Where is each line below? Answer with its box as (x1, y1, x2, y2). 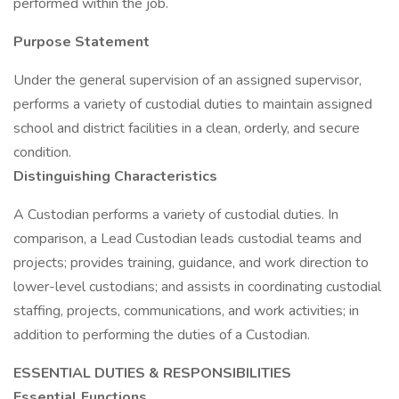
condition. (13, 142, 71, 162)
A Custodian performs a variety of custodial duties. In (13, 205, 338, 224)
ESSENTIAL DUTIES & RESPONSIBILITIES (13, 363, 291, 383)
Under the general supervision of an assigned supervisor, (13, 70, 362, 90)
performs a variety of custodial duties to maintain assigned (13, 94, 372, 114)
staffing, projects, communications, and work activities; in (13, 301, 359, 321)
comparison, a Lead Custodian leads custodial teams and (13, 229, 362, 248)
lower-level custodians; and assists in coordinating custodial (13, 277, 381, 297)
